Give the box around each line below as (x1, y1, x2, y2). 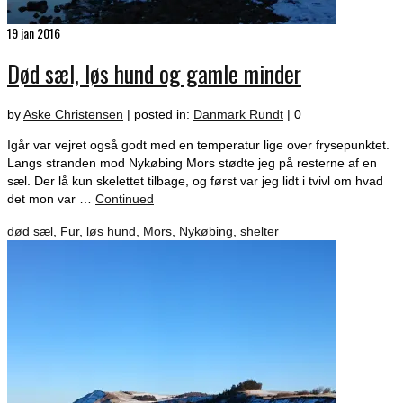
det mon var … (7, 191, 95, 206)
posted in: (134, 106, 193, 121)
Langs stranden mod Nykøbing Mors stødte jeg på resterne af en (7, 155, 377, 170)
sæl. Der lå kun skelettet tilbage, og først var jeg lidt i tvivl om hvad (7, 173, 383, 188)
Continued (95, 191, 154, 206)
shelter (240, 223, 279, 238)
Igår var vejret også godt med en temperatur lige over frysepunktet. (7, 137, 390, 152)
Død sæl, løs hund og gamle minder (7, 56, 301, 92)
